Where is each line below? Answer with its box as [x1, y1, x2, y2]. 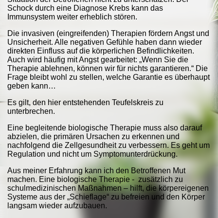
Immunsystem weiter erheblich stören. [7, 13, 137, 21]
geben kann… [7, 82, 56, 91]
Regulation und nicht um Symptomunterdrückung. [7, 150, 178, 159]
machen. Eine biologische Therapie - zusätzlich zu [7, 175, 183, 184]
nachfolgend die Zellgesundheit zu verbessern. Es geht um [7, 141, 210, 150]
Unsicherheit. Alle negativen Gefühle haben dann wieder [7, 38, 202, 47]
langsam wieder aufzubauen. [7, 201, 107, 210]
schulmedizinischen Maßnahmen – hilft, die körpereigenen [7, 184, 209, 193]
